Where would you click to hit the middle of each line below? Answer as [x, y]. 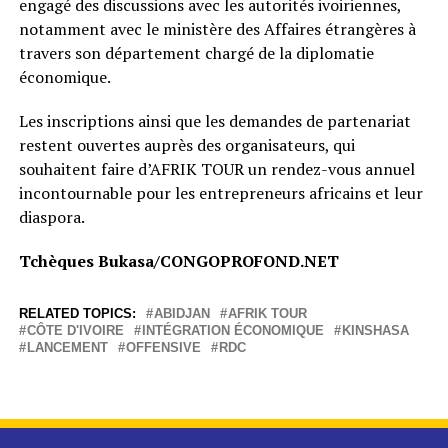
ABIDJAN [181, 313]
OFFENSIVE [163, 347]
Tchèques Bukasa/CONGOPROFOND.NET [180, 260]
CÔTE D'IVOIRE [75, 330]
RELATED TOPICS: [77, 313]
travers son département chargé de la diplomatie [196, 52]
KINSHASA [375, 330]
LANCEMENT [67, 347]
